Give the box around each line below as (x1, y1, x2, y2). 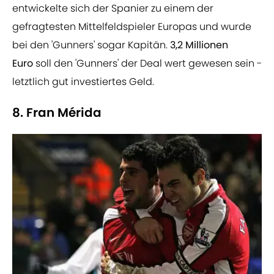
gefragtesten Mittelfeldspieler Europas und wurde (12, 20, 251, 34)
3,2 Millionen (170, 38, 228, 53)
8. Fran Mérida (12, 104, 102, 122)
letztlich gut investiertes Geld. (12, 75, 154, 89)
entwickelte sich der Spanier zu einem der (12, 1, 213, 16)
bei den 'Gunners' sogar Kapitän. (12, 38, 170, 53)
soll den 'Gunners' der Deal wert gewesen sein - (33, 56, 262, 71)
